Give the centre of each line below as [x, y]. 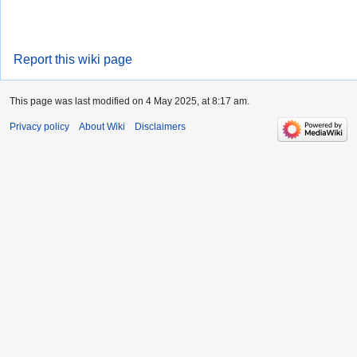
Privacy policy [39, 127]
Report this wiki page [73, 60]
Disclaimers [160, 127]
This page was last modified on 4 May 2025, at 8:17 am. [129, 102]
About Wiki [102, 127]
